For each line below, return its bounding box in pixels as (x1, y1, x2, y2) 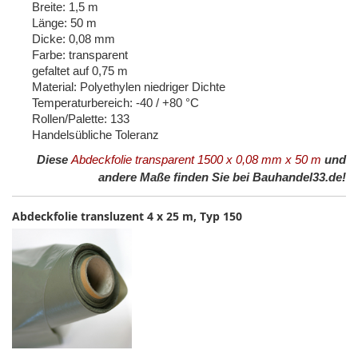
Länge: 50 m (32, 16, 97, 30)
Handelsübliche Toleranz (32, 128, 159, 142)
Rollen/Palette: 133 (32, 112, 129, 126)
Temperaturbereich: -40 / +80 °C (32, 96, 199, 110)
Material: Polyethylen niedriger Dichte (32, 80, 225, 94)
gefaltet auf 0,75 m (32, 64, 128, 78)
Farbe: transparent (32, 48, 128, 62)
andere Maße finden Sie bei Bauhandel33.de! (98, 170, 346, 185)
